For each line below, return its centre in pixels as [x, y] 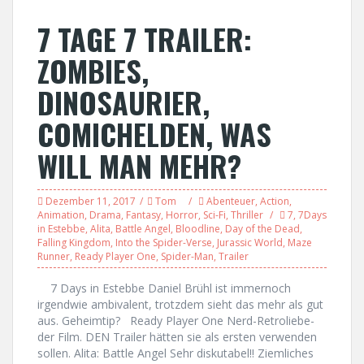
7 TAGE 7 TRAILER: [145, 39]
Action [275, 201]
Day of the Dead [262, 229]
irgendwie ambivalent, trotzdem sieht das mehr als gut [180, 304]
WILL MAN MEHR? [139, 165]
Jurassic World [250, 243]
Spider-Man [187, 256]
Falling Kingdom [74, 243]
